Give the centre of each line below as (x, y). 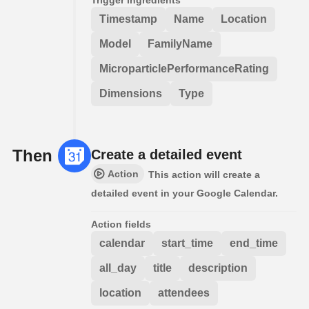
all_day (118, 268)
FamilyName (180, 43)
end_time (254, 243)
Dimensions (131, 93)
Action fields (121, 224)
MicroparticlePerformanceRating (184, 68)
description (218, 268)
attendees (184, 292)
